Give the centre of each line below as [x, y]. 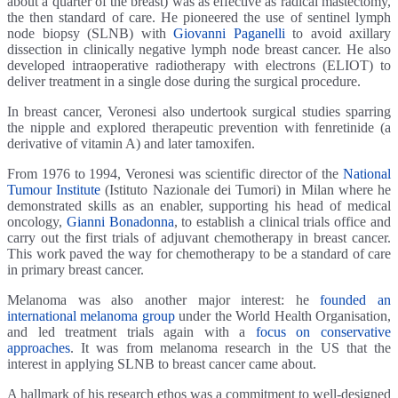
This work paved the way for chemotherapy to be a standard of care [199, 253]
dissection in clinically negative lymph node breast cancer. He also [199, 49]
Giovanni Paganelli [229, 33]
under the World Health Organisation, [283, 315]
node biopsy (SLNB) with [90, 33]
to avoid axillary [338, 33]
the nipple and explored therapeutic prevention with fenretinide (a [199, 127]
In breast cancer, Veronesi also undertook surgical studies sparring [199, 111]
